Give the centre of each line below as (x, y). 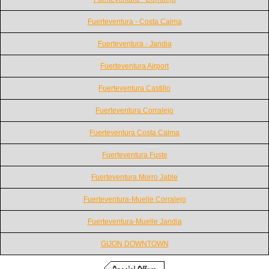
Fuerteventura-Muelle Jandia (134, 221)
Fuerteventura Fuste (134, 155)
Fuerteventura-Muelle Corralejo (134, 199)
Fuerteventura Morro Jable (134, 177)
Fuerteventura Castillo (134, 88)
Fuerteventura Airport (134, 66)
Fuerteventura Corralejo (134, 110)
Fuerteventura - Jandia (134, 44)
